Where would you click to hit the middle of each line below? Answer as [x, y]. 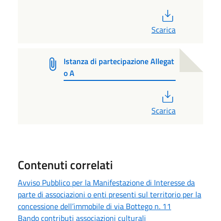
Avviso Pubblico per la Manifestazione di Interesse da [106, 182]
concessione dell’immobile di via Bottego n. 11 [94, 206]
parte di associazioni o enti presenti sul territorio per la [110, 194]
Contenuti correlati [65, 165]
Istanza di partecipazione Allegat [119, 61]
